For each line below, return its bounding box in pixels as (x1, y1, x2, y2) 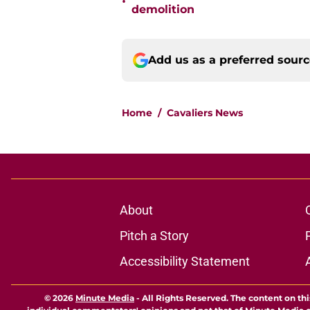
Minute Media (75, 293, 134, 304)
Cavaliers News (167, 107, 243, 120)
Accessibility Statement (119, 254, 250, 269)
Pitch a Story (119, 228, 189, 244)
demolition (131, 3, 194, 17)
